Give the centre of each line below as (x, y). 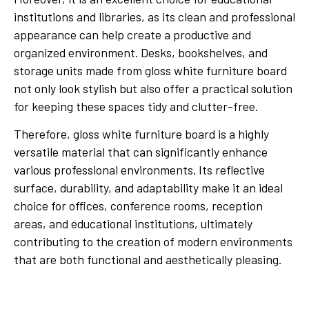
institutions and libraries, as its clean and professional (154, 16)
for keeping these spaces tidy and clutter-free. (136, 106)
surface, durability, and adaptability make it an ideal (148, 188)
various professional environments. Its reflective (139, 170)
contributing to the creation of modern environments (153, 242)
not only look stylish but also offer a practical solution (153, 88)
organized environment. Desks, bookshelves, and (141, 52)
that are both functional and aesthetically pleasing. (148, 260)
